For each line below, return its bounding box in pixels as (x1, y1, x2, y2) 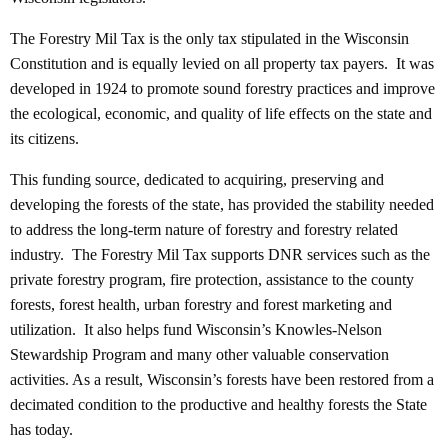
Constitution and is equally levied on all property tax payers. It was (10, 55, 434, 73)
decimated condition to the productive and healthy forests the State (10, 396, 427, 414)
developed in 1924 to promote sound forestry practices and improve (10, 80, 435, 98)
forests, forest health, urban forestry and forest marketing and (10, 296, 392, 314)
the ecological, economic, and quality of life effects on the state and (10, 105, 432, 123)
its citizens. (10, 130, 79, 148)
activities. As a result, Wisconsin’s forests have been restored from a (10, 371, 434, 389)
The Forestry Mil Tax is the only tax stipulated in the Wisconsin (10, 30, 409, 48)
